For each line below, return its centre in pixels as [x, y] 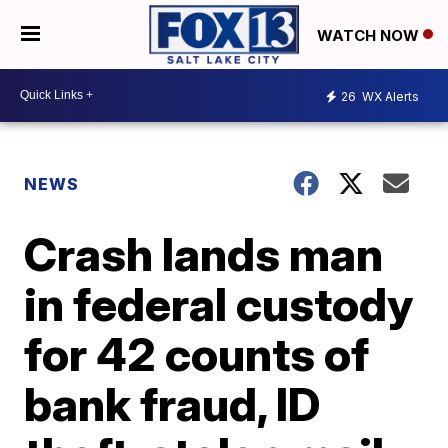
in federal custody [219, 303]
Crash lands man [204, 253]
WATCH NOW [370, 35]
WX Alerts [389, 97]
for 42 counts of [197, 353]
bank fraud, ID [172, 403]
